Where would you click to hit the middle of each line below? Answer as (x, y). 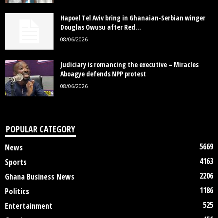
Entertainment (29, 206)
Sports (16, 162)
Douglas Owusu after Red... (101, 27)
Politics (17, 191)
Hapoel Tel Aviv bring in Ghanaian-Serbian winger (133, 18)
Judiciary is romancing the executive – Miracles (129, 64)
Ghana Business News (40, 176)
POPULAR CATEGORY (40, 129)
